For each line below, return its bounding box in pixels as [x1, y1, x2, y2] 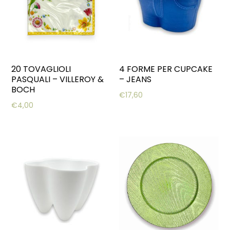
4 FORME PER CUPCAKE [119, 63, 213, 75]
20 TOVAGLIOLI [11, 63, 71, 75]
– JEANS [119, 73, 152, 86]
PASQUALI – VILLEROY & [11, 73, 104, 86]
